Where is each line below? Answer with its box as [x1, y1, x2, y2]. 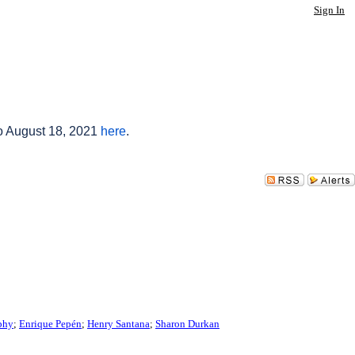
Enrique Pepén [19, 317, 82, 330]
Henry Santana [87, 317, 150, 330]
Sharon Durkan [155, 317, 219, 330]
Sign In [314, 4, 345, 16]
